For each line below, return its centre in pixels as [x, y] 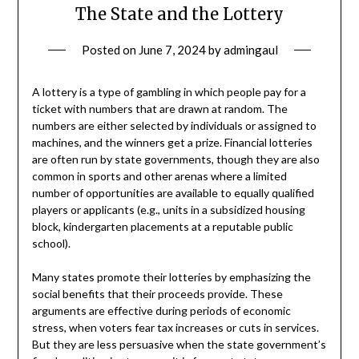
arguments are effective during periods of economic [161, 311]
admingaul [250, 50]
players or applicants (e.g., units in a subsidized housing [168, 210]
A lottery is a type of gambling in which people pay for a [169, 92]
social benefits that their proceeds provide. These [157, 294]
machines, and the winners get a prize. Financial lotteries [172, 143]
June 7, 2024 [172, 50]
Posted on [110, 50]
